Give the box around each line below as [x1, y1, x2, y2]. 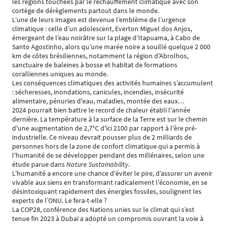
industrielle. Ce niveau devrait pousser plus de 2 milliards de [12, 133, 192, 142]
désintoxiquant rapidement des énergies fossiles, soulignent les [12, 187, 201, 196]
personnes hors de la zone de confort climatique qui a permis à [12, 142, 200, 151]
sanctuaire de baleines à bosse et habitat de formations [12, 60, 177, 70]
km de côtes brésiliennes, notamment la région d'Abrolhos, [12, 51, 188, 61]
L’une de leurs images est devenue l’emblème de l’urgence [12, 15, 186, 25]
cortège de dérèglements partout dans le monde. [12, 6, 159, 16]
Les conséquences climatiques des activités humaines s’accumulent [12, 78, 213, 88]
